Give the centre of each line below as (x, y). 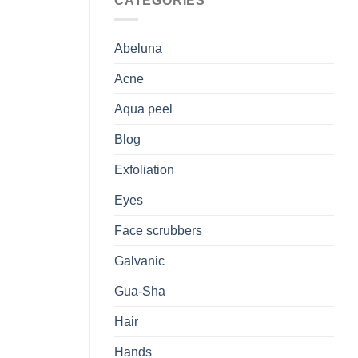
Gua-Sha (140, 292)
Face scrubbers (158, 231)
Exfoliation (144, 170)
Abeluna (138, 49)
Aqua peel (143, 109)
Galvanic (139, 261)
